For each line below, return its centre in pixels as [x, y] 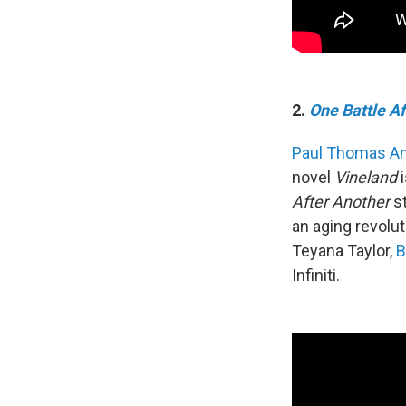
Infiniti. [316, 275]
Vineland [366, 177]
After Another [341, 201]
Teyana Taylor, [344, 250]
